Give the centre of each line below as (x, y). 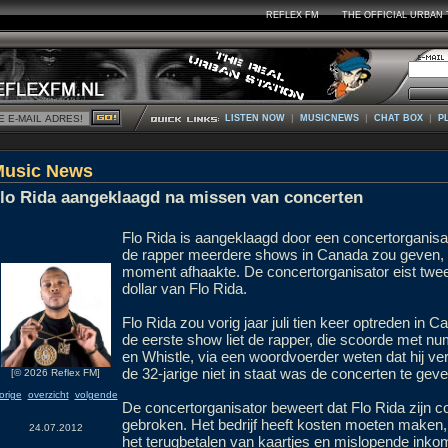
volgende (96, 395)
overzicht (48, 395)
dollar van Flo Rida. (184, 288)
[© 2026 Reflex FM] (55, 373)
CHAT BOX (398, 118)
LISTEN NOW (255, 118)
